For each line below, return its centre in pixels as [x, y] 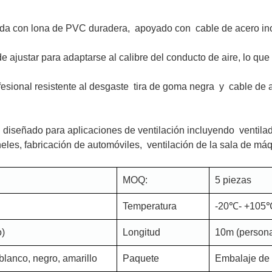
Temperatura [150, 206]
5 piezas [233, 180]
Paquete [141, 258]
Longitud [142, 232]
